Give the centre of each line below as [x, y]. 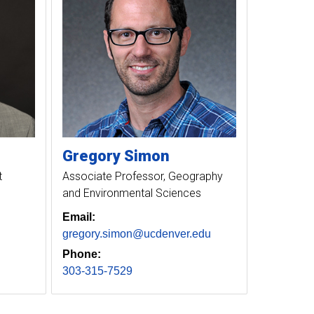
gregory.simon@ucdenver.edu [136, 233]
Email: [78, 217]
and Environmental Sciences [131, 193]
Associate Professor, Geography [142, 176]
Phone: [81, 254]
